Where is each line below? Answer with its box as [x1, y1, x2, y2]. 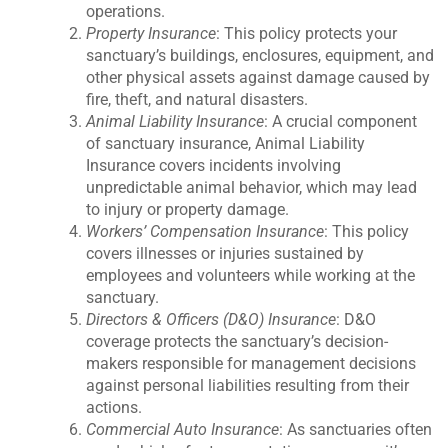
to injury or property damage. [86, 200, 290, 220]
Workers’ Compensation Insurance [86, 222, 325, 242]
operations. [86, 2, 166, 22]
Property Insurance [86, 24, 217, 44]
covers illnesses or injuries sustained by [86, 244, 365, 264]
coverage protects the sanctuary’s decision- [86, 332, 389, 352]
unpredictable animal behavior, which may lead [86, 178, 418, 198]
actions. [86, 398, 143, 418]
